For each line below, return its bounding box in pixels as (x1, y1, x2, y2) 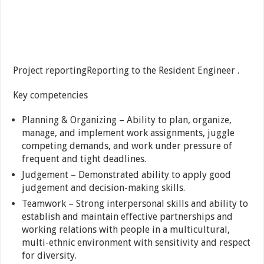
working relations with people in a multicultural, (22, 224, 230, 236)
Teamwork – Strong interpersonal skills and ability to (22, 198, 249, 210)
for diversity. (22, 250, 77, 262)
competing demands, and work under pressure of (22, 140, 233, 152)
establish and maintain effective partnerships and (22, 211, 233, 223)
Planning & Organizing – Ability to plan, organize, (22, 114, 232, 126)
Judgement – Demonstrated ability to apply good (22, 169, 232, 181)
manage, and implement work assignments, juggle (22, 127, 235, 139)
